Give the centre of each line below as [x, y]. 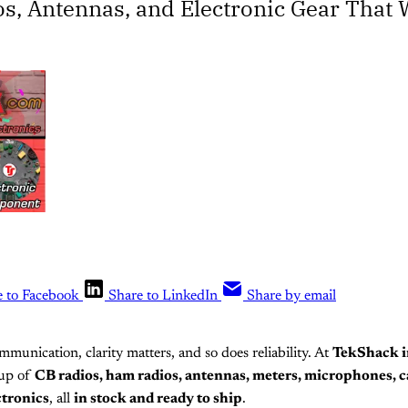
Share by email [291, 296]
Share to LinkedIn [163, 296]
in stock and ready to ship [158, 398]
